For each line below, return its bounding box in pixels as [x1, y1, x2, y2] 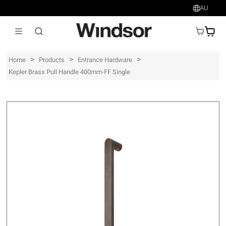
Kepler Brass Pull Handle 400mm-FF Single [9, 68, 131, 76]
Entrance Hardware [78, 56, 133, 64]
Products [39, 56, 65, 64]
